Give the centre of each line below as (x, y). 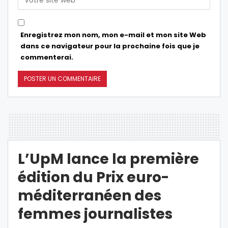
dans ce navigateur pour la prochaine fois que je (110, 46)
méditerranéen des (90, 196)
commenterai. (47, 58)
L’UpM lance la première (108, 159)
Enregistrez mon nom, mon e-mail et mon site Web (113, 35)
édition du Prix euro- (93, 178)
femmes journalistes (95, 214)
